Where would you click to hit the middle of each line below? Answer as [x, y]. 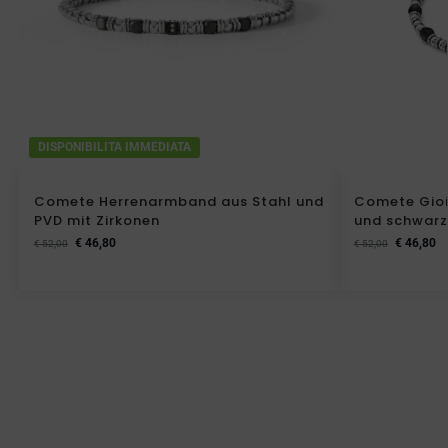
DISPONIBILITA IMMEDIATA [114, 147]
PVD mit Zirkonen [96, 221]
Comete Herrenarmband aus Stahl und [178, 202]
